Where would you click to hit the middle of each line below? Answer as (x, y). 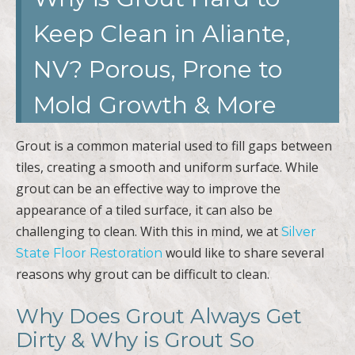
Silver (299, 231)
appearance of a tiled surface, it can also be (144, 210)
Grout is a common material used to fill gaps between (174, 145)
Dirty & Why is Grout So (135, 340)
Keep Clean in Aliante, (162, 33)
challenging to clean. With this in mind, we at (149, 231)
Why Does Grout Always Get (159, 316)
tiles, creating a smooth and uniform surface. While (167, 167)
